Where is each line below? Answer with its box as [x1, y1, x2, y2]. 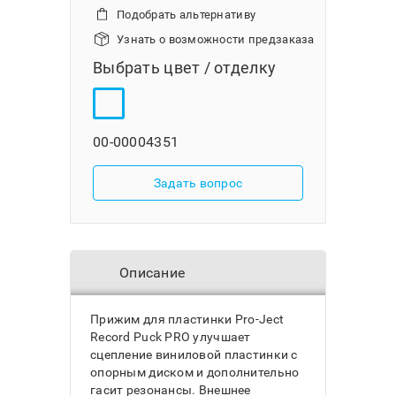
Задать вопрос [153, 176, 243, 190]
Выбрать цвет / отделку [93, 58, 277, 77]
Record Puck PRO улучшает [90, 330, 251, 344]
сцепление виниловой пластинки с [90, 347, 298, 362]
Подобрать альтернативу [117, 8, 256, 21]
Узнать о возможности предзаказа [117, 33, 315, 46]
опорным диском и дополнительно [90, 365, 300, 379]
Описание [119, 264, 186, 281]
